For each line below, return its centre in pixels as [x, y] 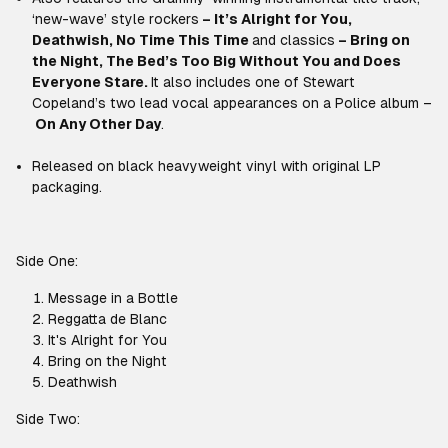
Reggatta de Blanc [107, 319]
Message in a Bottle [113, 298]
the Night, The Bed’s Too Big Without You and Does [216, 61]
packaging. [67, 187]
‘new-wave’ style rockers [115, 19]
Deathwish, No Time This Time [140, 40]
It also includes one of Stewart [253, 82]
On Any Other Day [98, 124]
